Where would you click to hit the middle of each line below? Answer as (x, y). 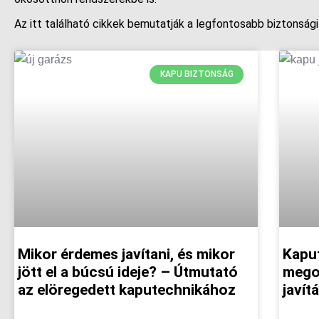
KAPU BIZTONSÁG (197, 74)
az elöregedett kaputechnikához (127, 289)
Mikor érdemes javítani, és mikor (126, 254)
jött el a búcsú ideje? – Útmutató (128, 272)
